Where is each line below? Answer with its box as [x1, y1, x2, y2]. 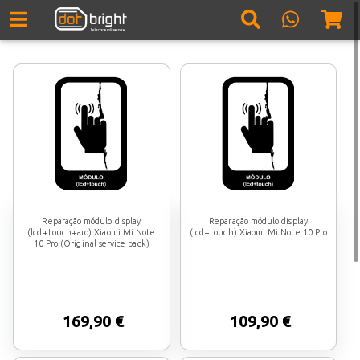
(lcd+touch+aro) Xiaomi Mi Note [27, 227, 156, 237]
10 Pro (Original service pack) [33, 239, 149, 248]
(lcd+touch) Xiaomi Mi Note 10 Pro [189, 227, 328, 237]
